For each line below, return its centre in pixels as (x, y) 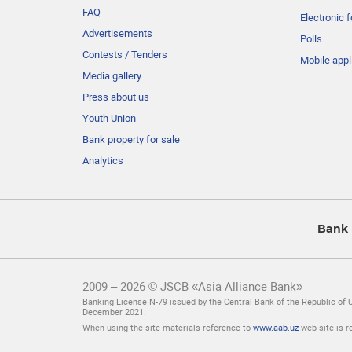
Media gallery (112, 75)
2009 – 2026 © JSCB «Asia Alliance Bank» (192, 286)
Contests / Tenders (125, 54)
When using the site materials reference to (168, 328)
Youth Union (109, 118)
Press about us (116, 97)
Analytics (103, 160)
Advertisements (117, 33)
